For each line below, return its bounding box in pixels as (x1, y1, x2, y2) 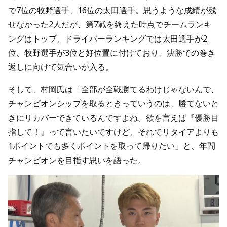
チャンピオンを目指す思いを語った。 (8, 155, 146, 166)
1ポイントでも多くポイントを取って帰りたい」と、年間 (8, 140, 215, 152)
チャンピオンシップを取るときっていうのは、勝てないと (8, 98, 219, 109)
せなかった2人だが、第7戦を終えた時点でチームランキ (8, 19, 212, 30)
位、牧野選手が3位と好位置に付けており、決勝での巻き (8, 47, 215, 58)
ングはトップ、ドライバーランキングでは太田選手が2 (8, 33, 207, 44)
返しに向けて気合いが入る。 (8, 61, 113, 72)
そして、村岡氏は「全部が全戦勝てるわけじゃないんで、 (8, 84, 219, 95)
